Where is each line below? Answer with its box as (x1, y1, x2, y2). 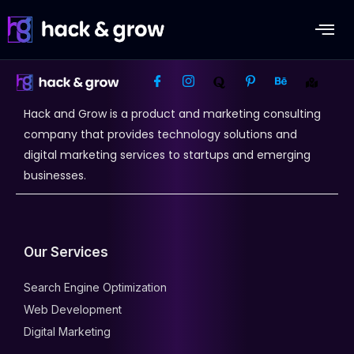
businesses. (24, 168, 86, 183)
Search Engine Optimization (24, 281, 167, 294)
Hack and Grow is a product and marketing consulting (24, 106, 321, 122)
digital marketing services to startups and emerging (24, 147, 311, 163)
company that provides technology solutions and (24, 126, 297, 142)
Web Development (24, 303, 122, 316)
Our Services (24, 244, 108, 260)
